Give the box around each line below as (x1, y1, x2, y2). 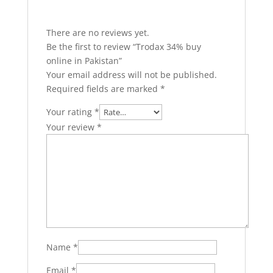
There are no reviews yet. (46, 27, 149, 38)
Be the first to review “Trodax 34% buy (46, 41, 201, 52)
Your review (46, 121, 97, 133)
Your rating (46, 106, 94, 118)
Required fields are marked (46, 83, 160, 94)
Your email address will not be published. (46, 69, 217, 80)
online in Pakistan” (46, 55, 122, 66)
